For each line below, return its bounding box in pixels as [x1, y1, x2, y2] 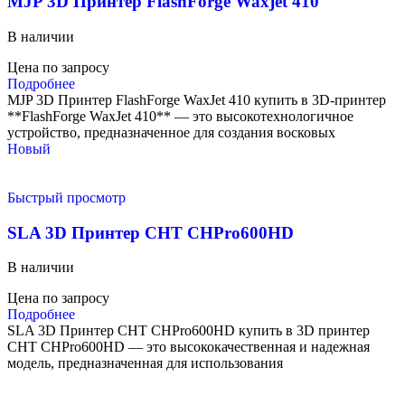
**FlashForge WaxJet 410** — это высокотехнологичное [7, 108, 353, 124]
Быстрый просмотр [7, 189, 126, 205]
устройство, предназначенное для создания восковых [7, 124, 335, 140]
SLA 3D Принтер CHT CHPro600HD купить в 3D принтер [7, 323, 370, 339]
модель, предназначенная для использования [7, 355, 283, 372]
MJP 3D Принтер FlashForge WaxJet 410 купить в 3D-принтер [7, 91, 386, 108]
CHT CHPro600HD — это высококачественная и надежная [7, 339, 370, 355]
